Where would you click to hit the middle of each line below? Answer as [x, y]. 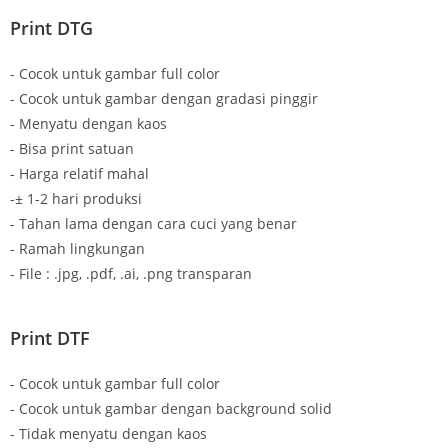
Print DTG [51, 28]
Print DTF [50, 338]
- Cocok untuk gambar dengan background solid [171, 409]
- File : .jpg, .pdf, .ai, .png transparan [131, 274]
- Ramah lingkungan [77, 249]
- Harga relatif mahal [79, 174]
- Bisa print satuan [72, 149]
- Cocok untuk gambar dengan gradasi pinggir [164, 99]
